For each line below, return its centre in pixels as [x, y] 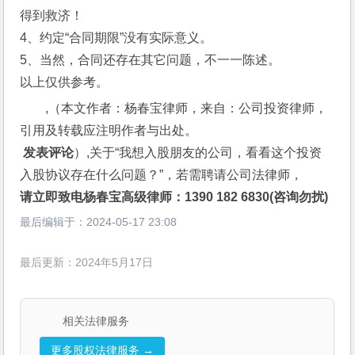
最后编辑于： [53, 222]
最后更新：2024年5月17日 [87, 263]
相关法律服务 [96, 321]
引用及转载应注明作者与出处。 [109, 130]
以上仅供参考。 [65, 82]
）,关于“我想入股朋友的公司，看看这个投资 [198, 153]
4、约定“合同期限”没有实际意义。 [116, 38]
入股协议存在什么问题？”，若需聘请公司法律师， [162, 175]
